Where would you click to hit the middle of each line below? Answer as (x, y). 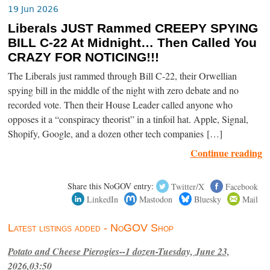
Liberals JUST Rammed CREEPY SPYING (133, 29)
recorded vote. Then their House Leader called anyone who (121, 105)
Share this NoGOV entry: (111, 186)
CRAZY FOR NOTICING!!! (84, 58)
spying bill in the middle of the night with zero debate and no (124, 91)
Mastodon (156, 199)
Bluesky (207, 199)
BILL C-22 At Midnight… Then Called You (133, 43)
